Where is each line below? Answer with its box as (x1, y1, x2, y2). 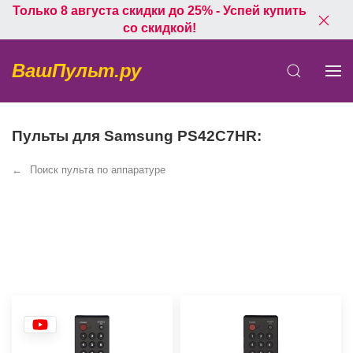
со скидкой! (122, 21, 196, 35)
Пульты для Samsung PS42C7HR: (12, 128, 262, 144)
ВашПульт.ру (12, 60, 141, 81)
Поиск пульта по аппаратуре (30, 164, 165, 176)
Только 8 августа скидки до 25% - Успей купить (12, 4, 307, 17)
